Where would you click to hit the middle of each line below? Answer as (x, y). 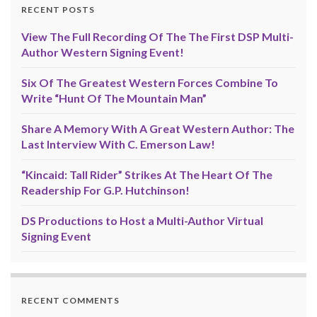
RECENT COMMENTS (70, 300)
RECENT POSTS (58, 9)
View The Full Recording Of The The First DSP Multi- (157, 36)
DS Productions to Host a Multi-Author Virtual (142, 220)
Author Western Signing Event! (103, 52)
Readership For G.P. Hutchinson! (105, 190)
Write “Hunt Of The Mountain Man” (114, 98)
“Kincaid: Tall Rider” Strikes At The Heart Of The (147, 174)
